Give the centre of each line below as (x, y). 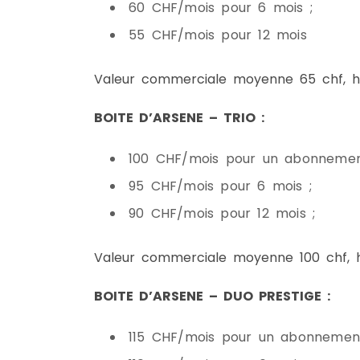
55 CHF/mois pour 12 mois (218, 35)
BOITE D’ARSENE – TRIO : (179, 118)
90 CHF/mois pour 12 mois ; (222, 213)
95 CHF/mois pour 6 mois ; (220, 186)
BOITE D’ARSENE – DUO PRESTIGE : (212, 296)
